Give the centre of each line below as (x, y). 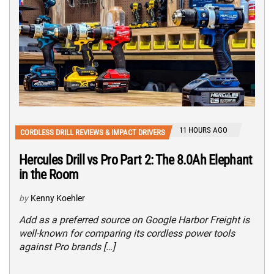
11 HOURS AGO (203, 130)
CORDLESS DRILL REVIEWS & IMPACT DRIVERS (93, 133)
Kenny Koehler (58, 198)
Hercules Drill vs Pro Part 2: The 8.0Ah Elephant (136, 160)
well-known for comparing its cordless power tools (127, 234)
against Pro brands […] (67, 247)
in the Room (49, 175)
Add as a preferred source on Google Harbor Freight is (134, 220)
